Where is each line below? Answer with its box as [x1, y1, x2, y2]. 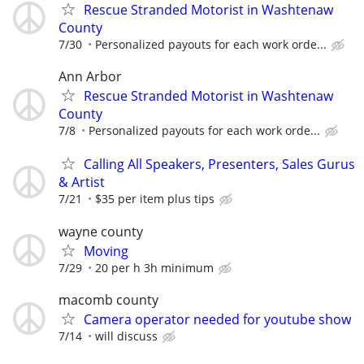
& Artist [58, 173, 105, 192]
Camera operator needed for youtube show [84, 310, 351, 328]
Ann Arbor [58, 67, 122, 86]
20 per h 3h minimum [95, 259, 214, 275]
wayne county [58, 222, 143, 240]
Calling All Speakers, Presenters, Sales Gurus [84, 155, 355, 174]
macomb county [58, 290, 158, 309]
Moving [84, 241, 128, 260]
